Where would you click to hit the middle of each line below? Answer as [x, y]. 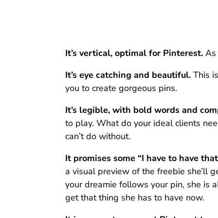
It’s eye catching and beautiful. [128, 75]
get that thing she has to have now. [135, 198]
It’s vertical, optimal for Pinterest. [134, 53]
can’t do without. [98, 136]
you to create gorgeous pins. [121, 88]
